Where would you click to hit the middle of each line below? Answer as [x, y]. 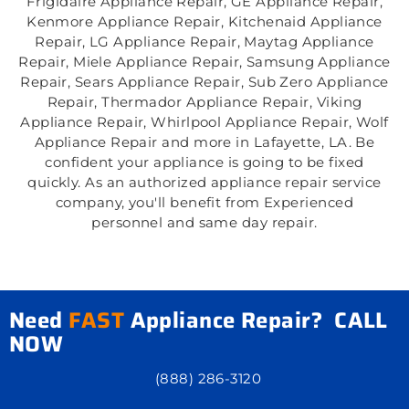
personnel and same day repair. [204, 223]
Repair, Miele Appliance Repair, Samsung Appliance [204, 62]
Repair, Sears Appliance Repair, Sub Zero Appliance [204, 82]
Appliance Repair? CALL [256, 320]
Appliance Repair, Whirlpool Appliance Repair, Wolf [204, 122]
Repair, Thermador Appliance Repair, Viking [204, 102]
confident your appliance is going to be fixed [204, 163]
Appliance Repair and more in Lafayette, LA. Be [204, 142]
